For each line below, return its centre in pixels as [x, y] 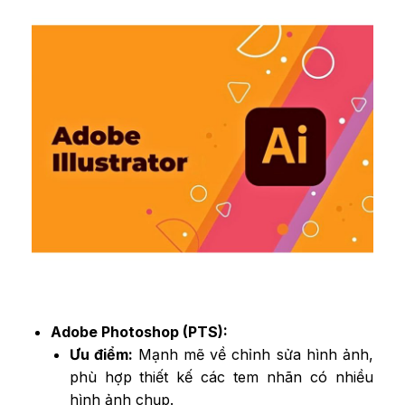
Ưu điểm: [101, 355]
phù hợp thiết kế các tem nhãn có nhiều [221, 377]
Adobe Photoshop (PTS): [139, 332]
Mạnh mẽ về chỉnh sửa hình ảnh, [253, 355]
